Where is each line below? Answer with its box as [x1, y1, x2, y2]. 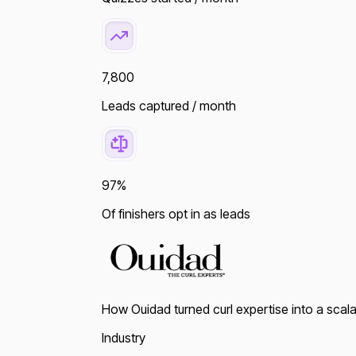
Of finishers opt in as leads [102, 205, 250, 222]
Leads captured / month [102, 97, 236, 114]
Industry [102, 329, 145, 346]
